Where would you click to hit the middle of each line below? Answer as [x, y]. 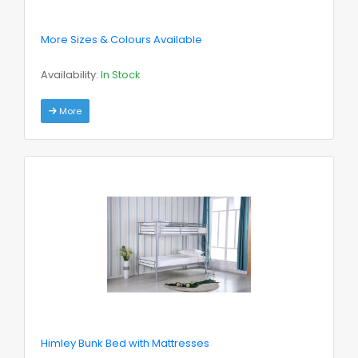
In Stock [121, 74]
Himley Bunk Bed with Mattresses [125, 343]
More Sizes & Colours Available [121, 39]
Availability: [71, 74]
